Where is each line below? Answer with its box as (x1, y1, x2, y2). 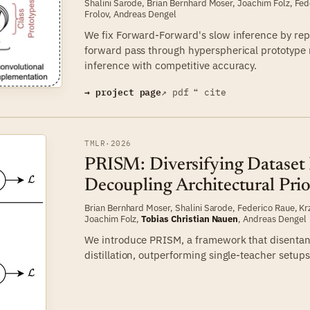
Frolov (84, 8, 109, 19)
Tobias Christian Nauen (141, 213, 239, 224)
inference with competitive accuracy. (84, 59, 257, 72)
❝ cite (193, 86, 227, 98)
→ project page (84, 84, 162, 100)
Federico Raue (237, 202, 295, 213)
